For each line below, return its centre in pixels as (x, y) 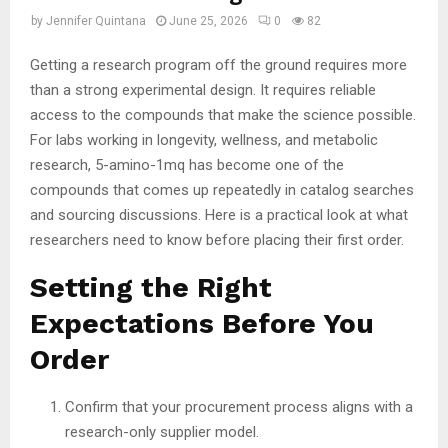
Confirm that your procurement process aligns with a (239, 406)
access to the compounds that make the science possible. (223, 114)
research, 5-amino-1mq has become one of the (187, 164)
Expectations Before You (202, 323)
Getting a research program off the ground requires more (218, 64)
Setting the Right (151, 287)
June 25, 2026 (208, 21)
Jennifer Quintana (96, 21)
